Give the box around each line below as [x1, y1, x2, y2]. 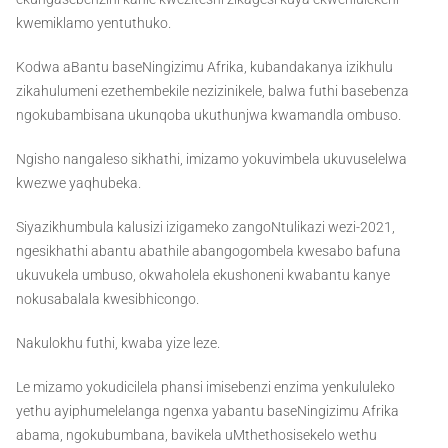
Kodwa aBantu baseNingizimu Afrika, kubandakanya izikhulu [16, 59, 393, 76]
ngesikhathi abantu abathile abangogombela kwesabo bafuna [16, 243, 401, 260]
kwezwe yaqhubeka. [16, 175, 141, 192]
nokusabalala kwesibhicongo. [16, 291, 199, 308]
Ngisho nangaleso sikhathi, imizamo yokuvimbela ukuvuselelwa [16, 151, 407, 168]
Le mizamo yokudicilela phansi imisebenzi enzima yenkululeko [16, 379, 395, 396]
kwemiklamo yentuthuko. [16, 15, 171, 32]
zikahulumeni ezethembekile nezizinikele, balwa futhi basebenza [16, 83, 409, 100]
